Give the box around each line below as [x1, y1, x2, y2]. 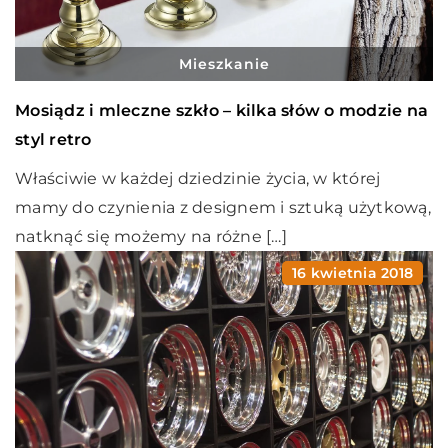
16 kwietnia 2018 [292, 263, 413, 282]
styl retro [15, 129, 92, 149]
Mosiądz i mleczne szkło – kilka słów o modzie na [15, 100, 428, 120]
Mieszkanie [178, 54, 270, 73]
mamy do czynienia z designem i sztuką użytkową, [15, 197, 431, 217]
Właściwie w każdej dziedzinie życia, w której [15, 168, 381, 188]
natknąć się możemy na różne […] [15, 226, 287, 246]
